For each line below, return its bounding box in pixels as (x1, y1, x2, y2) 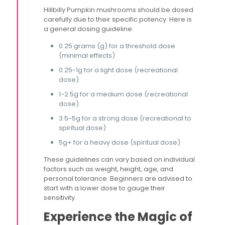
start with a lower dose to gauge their (44, 183, 166, 193)
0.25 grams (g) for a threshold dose (59, 41, 176, 51)
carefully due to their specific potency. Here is (44, 15, 192, 24)
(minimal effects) (59, 51, 116, 60)
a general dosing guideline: (44, 24, 134, 34)
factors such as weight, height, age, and (44, 164, 174, 174)
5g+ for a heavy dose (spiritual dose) (59, 138, 181, 147)
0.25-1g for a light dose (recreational (59, 65, 178, 75)
